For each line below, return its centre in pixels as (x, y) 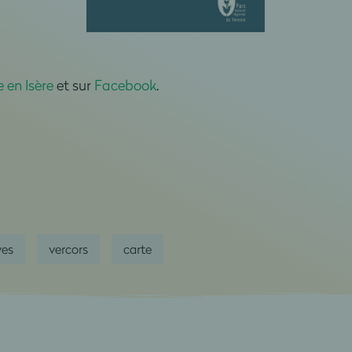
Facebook (125, 85)
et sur (73, 85)
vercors (68, 249)
